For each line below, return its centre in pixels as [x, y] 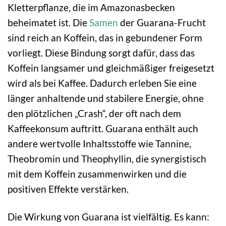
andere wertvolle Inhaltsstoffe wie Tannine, [99, 143]
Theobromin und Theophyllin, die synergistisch [107, 158]
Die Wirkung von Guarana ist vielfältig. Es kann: [108, 216]
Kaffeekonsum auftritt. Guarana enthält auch [103, 128]
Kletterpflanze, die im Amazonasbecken [91, 7]
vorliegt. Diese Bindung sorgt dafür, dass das [101, 52]
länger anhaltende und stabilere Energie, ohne [106, 98]
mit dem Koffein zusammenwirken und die [97, 174]
